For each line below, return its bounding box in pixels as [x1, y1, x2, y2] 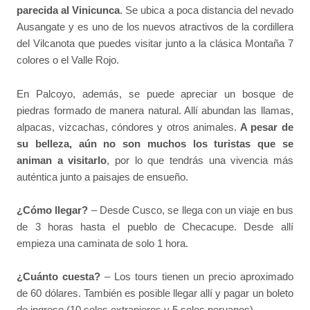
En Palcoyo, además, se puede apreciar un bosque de [17, 87, 293, 100]
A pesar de [240, 120, 293, 133]
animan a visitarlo [17, 154, 107, 166]
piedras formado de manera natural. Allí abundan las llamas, [17, 104, 293, 116]
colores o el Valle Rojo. [17, 54, 120, 66]
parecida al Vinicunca [17, 4, 120, 17]
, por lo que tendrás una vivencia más [107, 154, 293, 166]
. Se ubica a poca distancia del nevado [120, 4, 293, 17]
